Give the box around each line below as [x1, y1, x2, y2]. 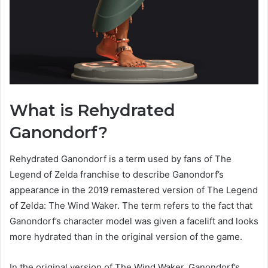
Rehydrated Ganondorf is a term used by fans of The [10, 153, 232, 165]
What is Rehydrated [10, 100, 175, 120]
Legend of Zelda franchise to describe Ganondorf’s [10, 169, 224, 181]
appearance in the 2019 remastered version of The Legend [10, 184, 258, 196]
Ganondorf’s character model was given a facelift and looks [10, 215, 258, 227]
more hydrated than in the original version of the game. [10, 231, 242, 243]
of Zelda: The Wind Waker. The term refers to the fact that [10, 200, 252, 212]
